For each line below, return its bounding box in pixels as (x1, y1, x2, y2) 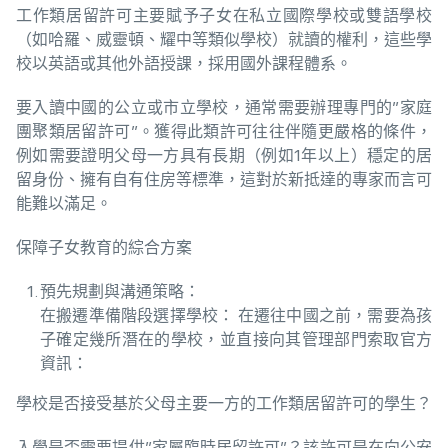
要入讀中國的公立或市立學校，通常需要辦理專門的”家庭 (16, 98, 432, 118)
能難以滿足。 (16, 194, 112, 214)
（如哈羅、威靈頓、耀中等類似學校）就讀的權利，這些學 (16, 30, 432, 50)
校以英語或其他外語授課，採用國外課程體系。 (16, 54, 352, 74)
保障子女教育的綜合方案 (16, 238, 192, 258)
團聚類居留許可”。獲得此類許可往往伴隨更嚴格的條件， (16, 122, 432, 142)
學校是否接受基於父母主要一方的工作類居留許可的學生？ (16, 394, 432, 414)
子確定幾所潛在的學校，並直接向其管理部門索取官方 (40, 330, 432, 350)
